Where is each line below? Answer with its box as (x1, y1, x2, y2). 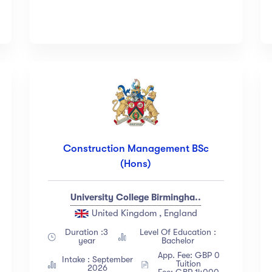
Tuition (176, 259, 202, 269)
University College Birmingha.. (70, 192, 202, 203)
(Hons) (120, 158, 152, 170)
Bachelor (161, 236, 194, 246)
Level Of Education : (139, 227, 216, 237)
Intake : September (62, 254, 134, 265)
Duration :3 (65, 227, 109, 237)
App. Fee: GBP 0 (157, 250, 220, 260)
